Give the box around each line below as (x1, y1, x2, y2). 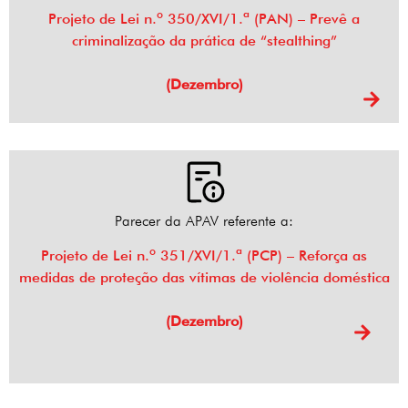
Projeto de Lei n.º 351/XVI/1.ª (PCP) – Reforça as (41, 247, 367, 265)
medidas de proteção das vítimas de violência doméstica (18, 269, 390, 287)
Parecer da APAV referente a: (115, 212, 293, 230)
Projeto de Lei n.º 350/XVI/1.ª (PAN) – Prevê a (48, 10, 360, 28)
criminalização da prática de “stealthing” (71, 32, 337, 50)
